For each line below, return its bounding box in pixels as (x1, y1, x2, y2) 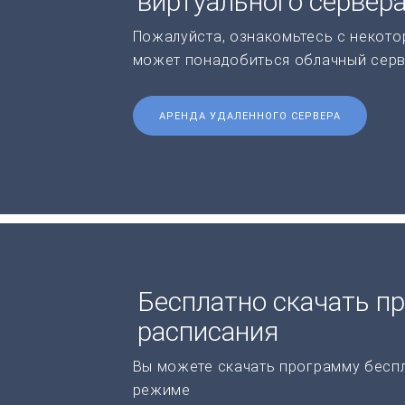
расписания (137, 315, 278, 347)
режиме (132, 381, 191, 399)
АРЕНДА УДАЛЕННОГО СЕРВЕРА (158, 109, 341, 122)
